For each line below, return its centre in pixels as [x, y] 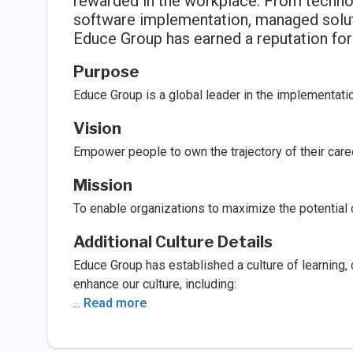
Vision [97, 128]
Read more [115, 303]
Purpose [106, 72]
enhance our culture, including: [154, 284]
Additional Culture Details [173, 242]
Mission [102, 185]
